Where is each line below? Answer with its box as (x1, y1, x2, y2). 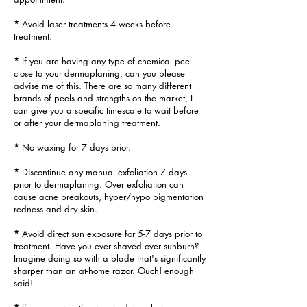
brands (14, 92, 44, 104)
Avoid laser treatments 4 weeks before (22, 18, 171, 30)
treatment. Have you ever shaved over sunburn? (14, 240, 199, 252)
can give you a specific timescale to (14, 104, 154, 116)
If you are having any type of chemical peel (19, 55, 192, 67)
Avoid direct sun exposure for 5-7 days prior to (19, 228, 202, 240)
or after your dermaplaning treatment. (14, 116, 160, 129)
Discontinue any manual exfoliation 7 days (22, 166, 187, 178)
